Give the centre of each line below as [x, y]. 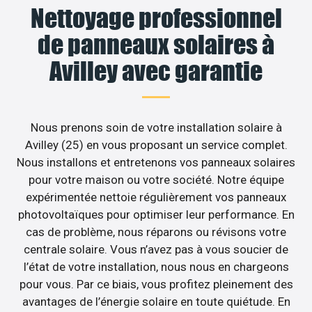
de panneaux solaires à [156, 45]
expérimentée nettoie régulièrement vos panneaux [156, 197]
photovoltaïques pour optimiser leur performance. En [156, 215]
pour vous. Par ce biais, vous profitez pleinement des [156, 284]
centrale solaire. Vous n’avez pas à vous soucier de [156, 250]
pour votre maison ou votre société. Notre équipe [156, 180]
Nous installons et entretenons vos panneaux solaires [156, 163]
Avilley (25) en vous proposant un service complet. [156, 145]
